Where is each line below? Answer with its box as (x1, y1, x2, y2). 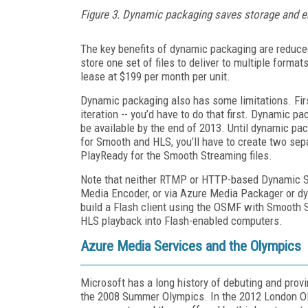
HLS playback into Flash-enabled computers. (80, 213, 283, 228)
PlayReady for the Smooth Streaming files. (80, 148, 272, 162)
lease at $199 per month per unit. (80, 69, 230, 83)
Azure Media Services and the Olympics (80, 237, 301, 254)
